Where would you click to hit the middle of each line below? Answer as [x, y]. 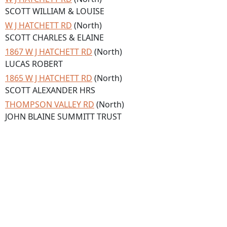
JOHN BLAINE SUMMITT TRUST [63, 117]
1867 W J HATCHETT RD [49, 52]
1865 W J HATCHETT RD [49, 78]
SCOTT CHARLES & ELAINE [54, 37]
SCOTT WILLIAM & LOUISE [55, 11]
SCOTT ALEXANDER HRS [50, 90]
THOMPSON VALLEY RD [50, 104]
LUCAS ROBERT [34, 64]
